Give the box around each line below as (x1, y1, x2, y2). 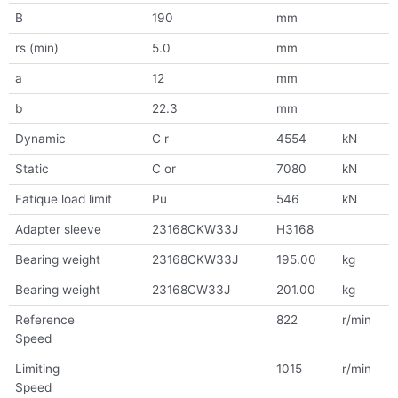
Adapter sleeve (14, 222, 101, 237)
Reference (14, 313, 75, 328)
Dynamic (14, 131, 66, 147)
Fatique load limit (14, 192, 112, 207)
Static (14, 162, 49, 177)
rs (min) (14, 41, 59, 56)
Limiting (14, 362, 60, 377)
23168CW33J (151, 283, 230, 298)
